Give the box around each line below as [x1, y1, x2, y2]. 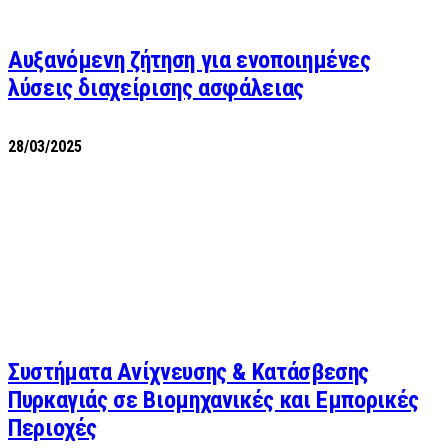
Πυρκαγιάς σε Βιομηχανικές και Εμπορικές [8, 385, 419, 414]
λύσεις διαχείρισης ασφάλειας [8, 74, 304, 103]
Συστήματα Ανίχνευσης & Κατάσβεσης [8, 357, 370, 386]
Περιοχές [8, 413, 98, 442]
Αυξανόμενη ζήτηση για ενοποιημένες [8, 46, 371, 75]
